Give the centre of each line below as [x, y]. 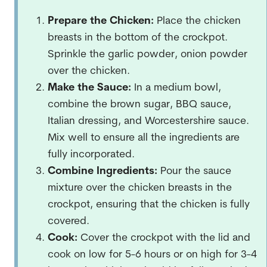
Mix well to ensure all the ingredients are [143, 138]
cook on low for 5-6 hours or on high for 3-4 [152, 254]
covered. [68, 221]
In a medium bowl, [177, 88]
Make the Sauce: [91, 88]
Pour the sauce [195, 171]
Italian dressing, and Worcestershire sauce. [148, 121]
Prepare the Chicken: [102, 21]
